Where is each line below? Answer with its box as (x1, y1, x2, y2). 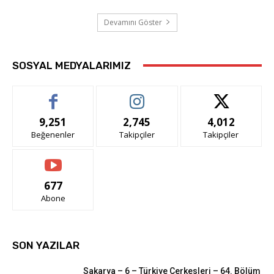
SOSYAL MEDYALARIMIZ (12, 59, 131, 72)
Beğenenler (31, 128, 75, 140)
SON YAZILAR (12, 239, 80, 251)
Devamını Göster (103, 17, 162, 28)
